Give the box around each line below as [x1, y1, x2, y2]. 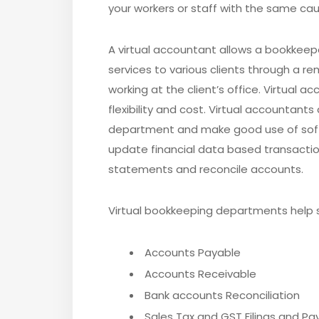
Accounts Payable [145, 245, 241, 261]
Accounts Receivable [145, 266, 256, 282]
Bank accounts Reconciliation [145, 288, 300, 303]
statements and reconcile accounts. [108, 162, 303, 177]
